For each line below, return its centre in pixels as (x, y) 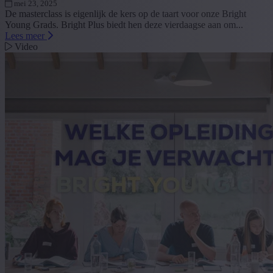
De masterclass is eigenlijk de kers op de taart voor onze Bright (126, 14)
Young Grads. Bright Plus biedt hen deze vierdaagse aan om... (124, 25)
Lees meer (26, 36)
